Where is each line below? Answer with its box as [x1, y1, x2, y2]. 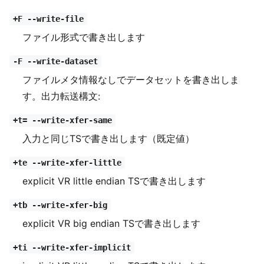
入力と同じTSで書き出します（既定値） [22, 132, 195, 144]
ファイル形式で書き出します [22, 31, 146, 43]
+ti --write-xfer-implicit [12, 243, 131, 253]
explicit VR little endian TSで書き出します [22, 174, 206, 187]
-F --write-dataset [12, 57, 98, 67]
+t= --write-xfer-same [12, 115, 112, 126]
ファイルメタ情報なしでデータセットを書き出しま [22, 73, 240, 85]
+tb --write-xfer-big [12, 200, 107, 210]
